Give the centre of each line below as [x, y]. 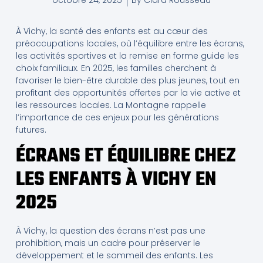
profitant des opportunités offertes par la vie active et [128, 93]
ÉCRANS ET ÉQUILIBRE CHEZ [126, 156]
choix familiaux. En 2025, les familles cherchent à [116, 68]
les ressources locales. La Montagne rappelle [111, 105]
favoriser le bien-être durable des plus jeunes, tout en [127, 81]
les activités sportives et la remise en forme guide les [127, 56]
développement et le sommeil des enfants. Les [114, 255]
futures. [31, 130]
